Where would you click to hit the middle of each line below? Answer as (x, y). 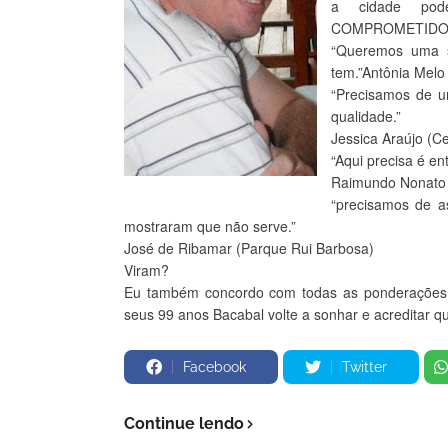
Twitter (364, 366)
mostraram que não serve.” (210, 225)
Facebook (214, 366)
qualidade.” (366, 115)
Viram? (146, 269)
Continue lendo (184, 423)
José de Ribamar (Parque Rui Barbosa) (249, 247)
